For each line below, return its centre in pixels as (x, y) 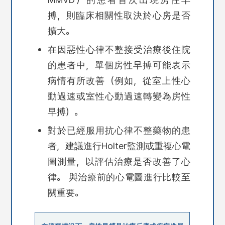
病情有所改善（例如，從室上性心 (119, 81)
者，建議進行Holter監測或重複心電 (119, 146)
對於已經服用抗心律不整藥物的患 (119, 130)
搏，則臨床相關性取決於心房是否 (119, 15)
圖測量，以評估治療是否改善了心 (119, 161)
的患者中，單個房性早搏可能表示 (119, 65)
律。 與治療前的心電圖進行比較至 (119, 177)
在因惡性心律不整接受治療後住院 (119, 49)
